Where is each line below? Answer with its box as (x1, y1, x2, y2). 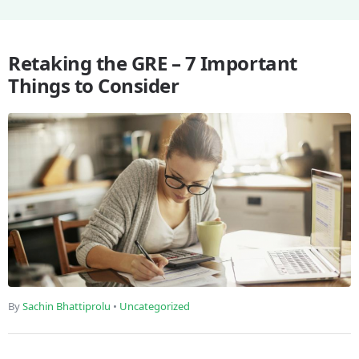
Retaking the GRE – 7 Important (8, 50, 297, 76)
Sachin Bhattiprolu (22, 299, 111, 314)
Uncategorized (119, 299, 190, 314)
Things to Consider (8, 72, 179, 99)
